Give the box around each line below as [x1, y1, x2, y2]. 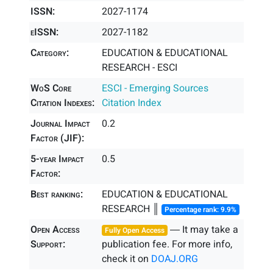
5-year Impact [30, 152, 84, 166]
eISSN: [30, 25, 58, 40]
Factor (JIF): [30, 131, 84, 146]
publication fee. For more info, [102, 237, 233, 252]
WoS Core [30, 81, 71, 96]
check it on [102, 252, 152, 266]
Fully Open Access [105, 225, 165, 236]
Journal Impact [30, 116, 90, 131]
